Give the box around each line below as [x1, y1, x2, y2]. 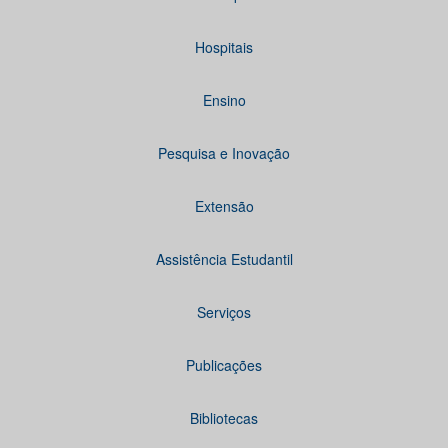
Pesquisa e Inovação [158, 143, 290, 163]
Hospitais [195, 37, 253, 57]
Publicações [186, 355, 262, 375]
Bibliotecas [190, 408, 258, 428]
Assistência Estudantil [155, 249, 293, 269]
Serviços [197, 302, 251, 322]
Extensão [194, 196, 254, 216]
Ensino [202, 90, 246, 110]
